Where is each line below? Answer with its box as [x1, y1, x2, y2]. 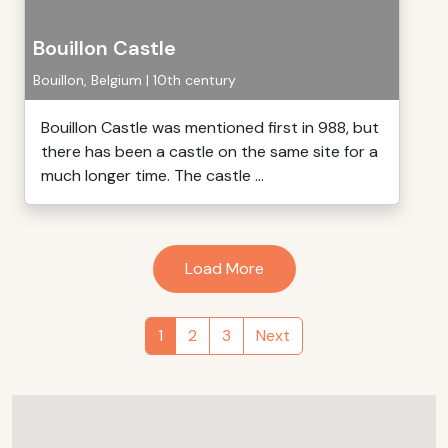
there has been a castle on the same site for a [41, 141, 378, 162]
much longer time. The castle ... [41, 165, 264, 186]
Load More [184, 258, 264, 279]
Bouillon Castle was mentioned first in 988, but [41, 117, 379, 138]
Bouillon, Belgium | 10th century [33, 71, 236, 89]
